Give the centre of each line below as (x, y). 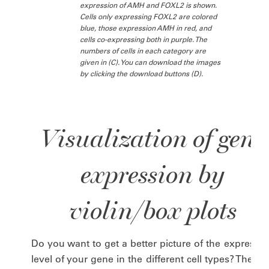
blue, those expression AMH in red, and (146, 28)
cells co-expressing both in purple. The (144, 39)
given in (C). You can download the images (150, 62)
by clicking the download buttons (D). (142, 74)
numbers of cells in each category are (143, 51)
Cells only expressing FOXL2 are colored (149, 17)
